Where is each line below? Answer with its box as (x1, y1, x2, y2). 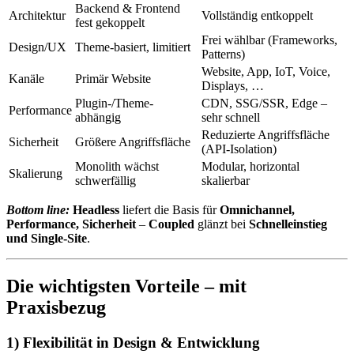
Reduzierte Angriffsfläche (201, 127, 330, 141)
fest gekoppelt (75, 15, 145, 29)
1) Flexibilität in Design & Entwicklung (6, 333, 260, 351)
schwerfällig (75, 173, 136, 187)
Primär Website (75, 71, 151, 85)
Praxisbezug (6, 296, 106, 318)
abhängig (75, 110, 121, 124)
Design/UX (9, 40, 66, 54)
